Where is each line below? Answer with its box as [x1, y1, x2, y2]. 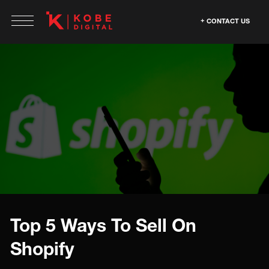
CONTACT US [207, 17, 250, 25]
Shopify [10, 238, 74, 259]
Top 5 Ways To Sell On [10, 214, 196, 236]
